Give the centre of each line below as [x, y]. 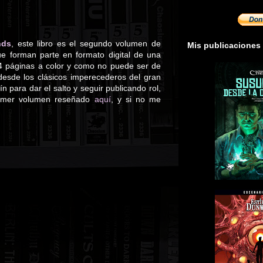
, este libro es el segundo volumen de [86, 43]
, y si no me [136, 99]
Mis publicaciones [224, 45]
